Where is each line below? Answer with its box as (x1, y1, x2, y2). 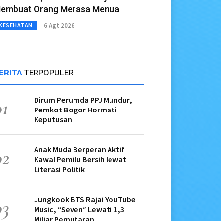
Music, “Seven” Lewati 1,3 (34, 204, 124, 215)
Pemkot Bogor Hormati (34, 105, 117, 115)
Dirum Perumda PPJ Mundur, (34, 95, 132, 105)
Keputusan (34, 114, 72, 125)
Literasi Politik (34, 164, 85, 175)
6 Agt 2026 (43, 21, 74, 30)
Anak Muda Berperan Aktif (34, 145, 124, 155)
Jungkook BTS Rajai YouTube (34, 194, 136, 205)
